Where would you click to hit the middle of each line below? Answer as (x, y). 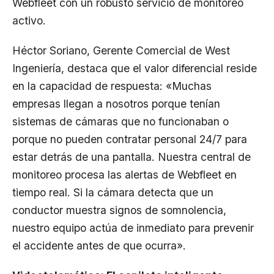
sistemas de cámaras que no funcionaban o (120, 121)
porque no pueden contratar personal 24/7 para (130, 139)
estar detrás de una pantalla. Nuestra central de (131, 157)
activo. (29, 20)
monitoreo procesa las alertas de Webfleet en (124, 174)
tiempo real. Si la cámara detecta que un (113, 192)
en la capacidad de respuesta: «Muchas (112, 86)
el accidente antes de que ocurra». (99, 245)
